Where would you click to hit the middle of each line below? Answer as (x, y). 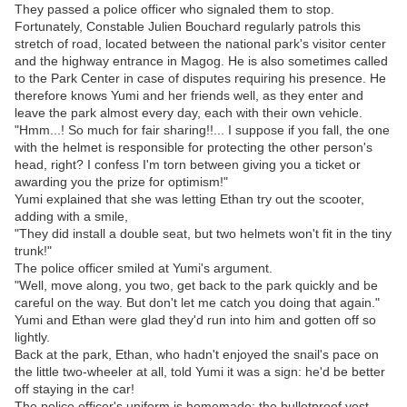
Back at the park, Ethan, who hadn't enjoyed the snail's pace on (197, 355)
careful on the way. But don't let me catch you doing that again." (197, 303)
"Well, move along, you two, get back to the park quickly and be (196, 286)
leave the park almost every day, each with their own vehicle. (189, 113)
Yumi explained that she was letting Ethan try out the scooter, (189, 199)
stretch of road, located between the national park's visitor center (200, 44)
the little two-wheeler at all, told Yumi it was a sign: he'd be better (200, 372)
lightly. (32, 338)
